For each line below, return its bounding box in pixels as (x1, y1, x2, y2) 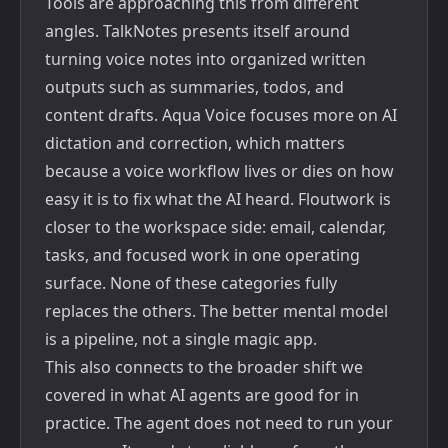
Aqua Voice (162, 104, 246, 126)
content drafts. (45, 104, 162, 126)
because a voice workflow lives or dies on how (45, 160, 394, 182)
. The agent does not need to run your (106, 412, 393, 434)
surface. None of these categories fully (45, 272, 337, 294)
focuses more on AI (246, 104, 397, 126)
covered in (45, 384, 128, 406)
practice (45, 412, 106, 434)
